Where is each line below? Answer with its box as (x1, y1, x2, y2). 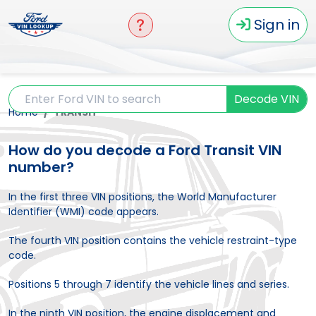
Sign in (254, 15, 300, 35)
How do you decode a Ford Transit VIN (8, 140, 281, 160)
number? (8, 157, 74, 177)
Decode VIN (234, 91, 299, 107)
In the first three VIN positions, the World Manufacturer (8, 190, 276, 204)
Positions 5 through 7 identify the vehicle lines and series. (8, 277, 289, 291)
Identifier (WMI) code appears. (8, 205, 159, 219)
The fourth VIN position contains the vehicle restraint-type (8, 233, 297, 248)
